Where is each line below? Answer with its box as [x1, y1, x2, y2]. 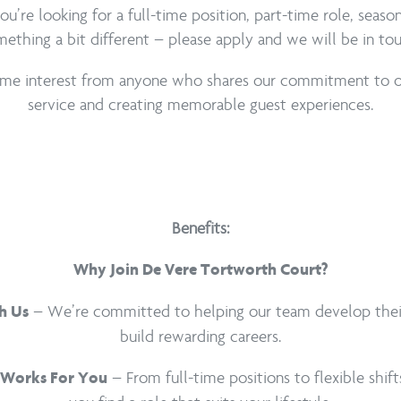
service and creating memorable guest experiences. [27, 95, 374, 115]
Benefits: [171, 218, 230, 239]
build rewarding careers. [119, 327, 282, 347]
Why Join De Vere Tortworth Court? [73, 262, 328, 280]
